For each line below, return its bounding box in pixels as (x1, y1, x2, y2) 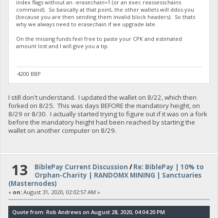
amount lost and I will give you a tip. (16, 42, 109, 50)
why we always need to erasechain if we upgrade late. (16, 20, 157, 28)
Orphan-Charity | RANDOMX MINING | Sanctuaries (35, 171, 202, 180)
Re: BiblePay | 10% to (133, 163, 204, 172)
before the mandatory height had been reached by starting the (8, 118, 195, 127)
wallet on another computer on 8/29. (8, 126, 116, 135)
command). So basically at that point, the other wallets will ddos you (16, 5, 195, 13)
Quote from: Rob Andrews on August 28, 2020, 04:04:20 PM (12, 208, 165, 216)
